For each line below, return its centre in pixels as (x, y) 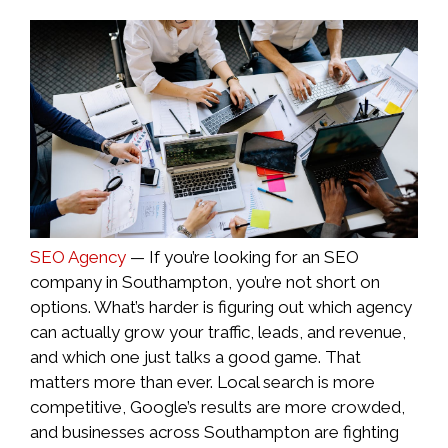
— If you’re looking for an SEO (242, 257)
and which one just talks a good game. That (195, 357)
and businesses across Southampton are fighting (214, 432)
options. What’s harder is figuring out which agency (221, 307)
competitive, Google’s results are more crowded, (217, 407)
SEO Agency (78, 257)
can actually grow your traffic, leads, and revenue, (218, 332)
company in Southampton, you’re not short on (205, 282)
